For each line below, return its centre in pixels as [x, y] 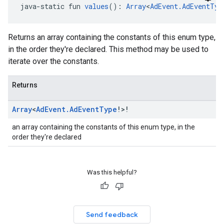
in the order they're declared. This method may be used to [108, 49]
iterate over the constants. [53, 61]
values [96, 6]
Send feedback [112, 214]
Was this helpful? [112, 172]
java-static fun [52, 6]
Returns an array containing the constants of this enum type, [112, 37]
